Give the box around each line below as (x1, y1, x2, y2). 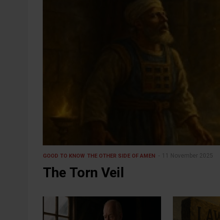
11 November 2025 (162, 152, 213, 159)
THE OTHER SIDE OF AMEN (87, 152, 155, 159)
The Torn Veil (43, 164, 124, 181)
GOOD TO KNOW (43, 152, 85, 159)
